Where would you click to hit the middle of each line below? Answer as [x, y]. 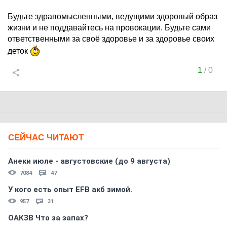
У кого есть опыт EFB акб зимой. [70, 190]
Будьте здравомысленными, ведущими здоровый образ [112, 16]
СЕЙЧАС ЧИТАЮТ [46, 138]
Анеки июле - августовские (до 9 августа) [89, 161]
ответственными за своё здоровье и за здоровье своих [111, 39]
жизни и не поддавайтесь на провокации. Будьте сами [109, 28]
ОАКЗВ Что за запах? [48, 218]
